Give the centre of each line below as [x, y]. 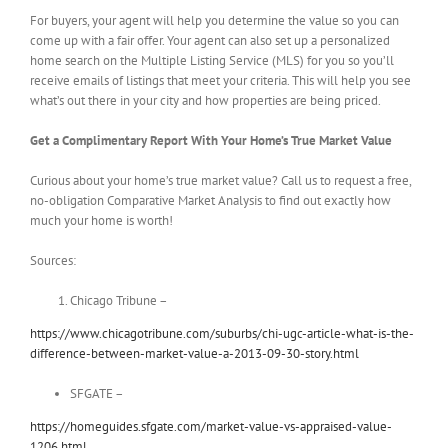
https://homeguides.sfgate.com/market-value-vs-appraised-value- [211, 427]
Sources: [53, 261]
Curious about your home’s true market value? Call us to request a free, [220, 181]
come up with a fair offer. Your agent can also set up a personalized [210, 41]
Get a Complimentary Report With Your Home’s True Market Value [211, 141]
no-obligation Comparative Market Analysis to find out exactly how [210, 201]
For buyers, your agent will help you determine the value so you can [214, 21]
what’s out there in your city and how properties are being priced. [205, 101]
